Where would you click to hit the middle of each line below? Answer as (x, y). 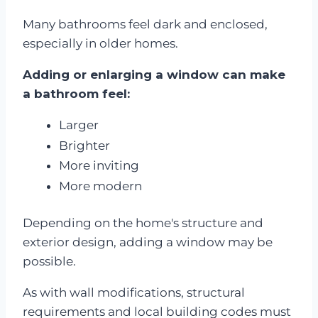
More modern (100, 186)
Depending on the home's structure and (143, 223)
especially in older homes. (100, 43)
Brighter (84, 145)
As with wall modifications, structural (134, 293)
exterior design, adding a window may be (148, 242)
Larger (79, 125)
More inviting (99, 166)
